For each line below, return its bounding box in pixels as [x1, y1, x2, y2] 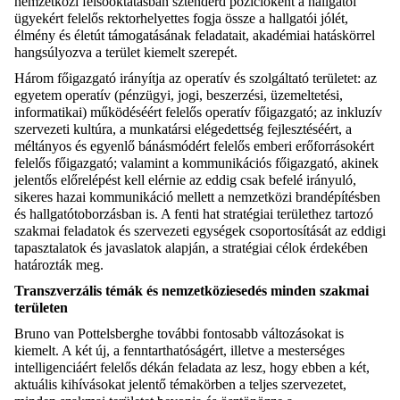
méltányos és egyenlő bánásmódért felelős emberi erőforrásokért [14, 138, 374, 154]
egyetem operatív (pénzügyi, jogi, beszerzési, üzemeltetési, [14, 87, 343, 104]
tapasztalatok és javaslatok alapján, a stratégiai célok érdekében [14, 240, 368, 256]
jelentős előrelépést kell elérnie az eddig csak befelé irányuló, [14, 172, 356, 188]
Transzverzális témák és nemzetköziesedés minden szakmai [14, 283, 369, 299]
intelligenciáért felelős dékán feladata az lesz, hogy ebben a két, [14, 360, 370, 376]
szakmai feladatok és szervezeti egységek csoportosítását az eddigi [14, 223, 386, 239]
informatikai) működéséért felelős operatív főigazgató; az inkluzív [14, 104, 382, 121]
